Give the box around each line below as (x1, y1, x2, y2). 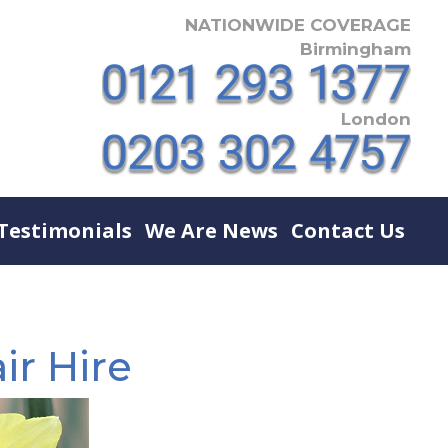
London (341, 108, 411, 129)
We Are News (144, 216, 278, 244)
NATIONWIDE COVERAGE (185, 14, 411, 35)
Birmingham (300, 38, 411, 59)
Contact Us (290, 216, 405, 244)
